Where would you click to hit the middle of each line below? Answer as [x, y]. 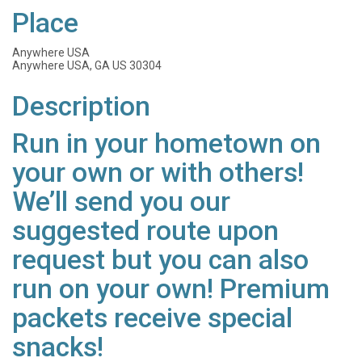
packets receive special [152, 318]
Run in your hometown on [166, 144]
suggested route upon [145, 231]
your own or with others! [158, 173]
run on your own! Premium [171, 289]
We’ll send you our [121, 202]
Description [81, 107]
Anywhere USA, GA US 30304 [87, 66]
